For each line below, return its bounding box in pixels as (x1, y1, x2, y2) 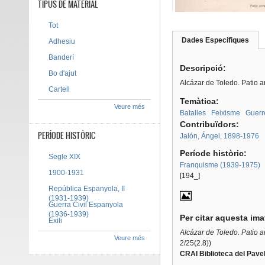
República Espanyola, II (49, 185, 125, 193)
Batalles (179, 109, 206, 117)
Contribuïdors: (179, 119, 241, 129)
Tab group (172, 46, 224, 58)
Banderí (49, 53, 74, 62)
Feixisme (211, 109, 240, 117)
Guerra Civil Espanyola (49, 201, 123, 209)
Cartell (49, 85, 70, 93)
